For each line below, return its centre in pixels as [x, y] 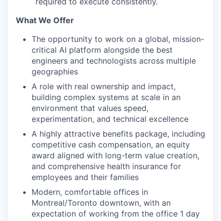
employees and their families [85, 177]
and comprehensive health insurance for [106, 166]
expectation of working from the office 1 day [116, 213]
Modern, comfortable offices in [90, 192]
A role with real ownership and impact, [104, 86]
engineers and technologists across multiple [114, 60]
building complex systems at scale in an [106, 97]
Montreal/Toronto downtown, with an [101, 203]
